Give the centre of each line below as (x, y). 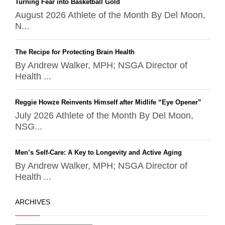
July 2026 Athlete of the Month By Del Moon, (104, 116)
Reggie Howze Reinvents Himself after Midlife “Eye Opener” (108, 102)
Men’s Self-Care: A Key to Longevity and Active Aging (98, 152)
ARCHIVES (33, 202)
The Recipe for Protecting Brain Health (75, 52)
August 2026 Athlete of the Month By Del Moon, (110, 15)
